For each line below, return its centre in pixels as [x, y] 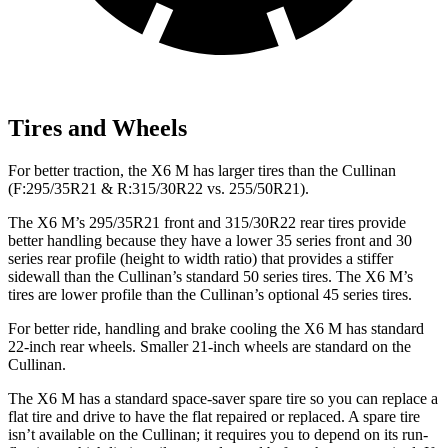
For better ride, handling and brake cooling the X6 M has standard [216, 328]
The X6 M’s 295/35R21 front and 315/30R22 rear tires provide [207, 222]
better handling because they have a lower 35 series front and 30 [210, 240]
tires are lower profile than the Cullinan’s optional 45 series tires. [210, 294]
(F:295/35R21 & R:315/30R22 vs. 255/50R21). [158, 188]
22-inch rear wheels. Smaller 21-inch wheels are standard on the [209, 346]
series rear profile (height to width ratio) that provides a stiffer [200, 258]
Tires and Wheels [97, 127]
